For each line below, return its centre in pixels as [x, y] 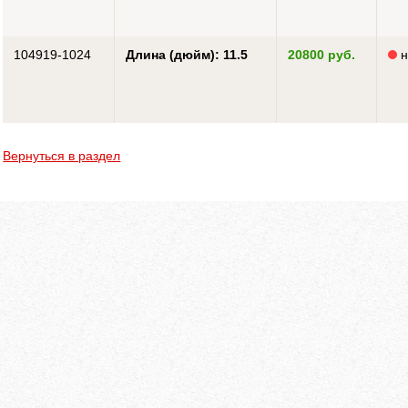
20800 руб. [322, 55]
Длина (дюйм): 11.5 [187, 55]
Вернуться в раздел [62, 156]
